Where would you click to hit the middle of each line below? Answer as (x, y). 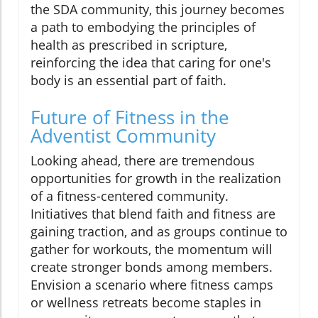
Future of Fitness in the (130, 117)
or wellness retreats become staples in (146, 303)
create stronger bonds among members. (152, 267)
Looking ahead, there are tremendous (143, 161)
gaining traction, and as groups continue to (159, 232)
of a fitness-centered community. (130, 196)
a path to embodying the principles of (143, 27)
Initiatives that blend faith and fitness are (153, 214)
